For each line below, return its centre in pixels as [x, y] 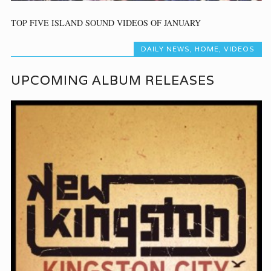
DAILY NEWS [165, 49]
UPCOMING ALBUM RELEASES [113, 80]
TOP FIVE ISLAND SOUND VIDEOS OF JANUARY [106, 22]
